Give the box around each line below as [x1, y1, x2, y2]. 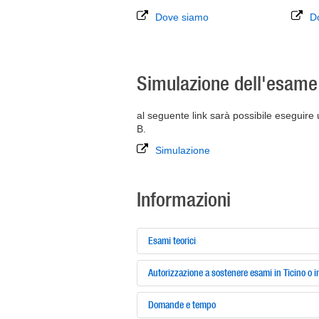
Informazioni [137, 187, 231, 211]
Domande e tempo [148, 298, 216, 311]
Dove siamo [155, 11, 209, 23]
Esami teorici [148, 234, 196, 247]
